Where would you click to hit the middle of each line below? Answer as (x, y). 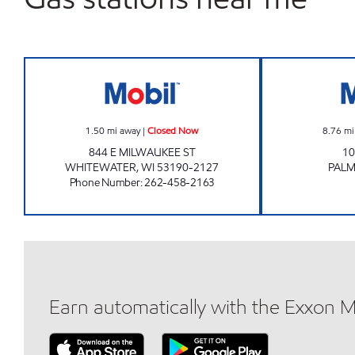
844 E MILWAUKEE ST (142, 153)
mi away (124, 130)
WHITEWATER (101, 168)
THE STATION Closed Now (215, 66)
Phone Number (105, 183)
